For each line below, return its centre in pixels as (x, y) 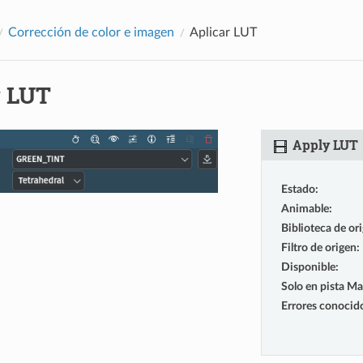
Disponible (308, 267)
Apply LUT (323, 144)
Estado (298, 189)
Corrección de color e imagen (91, 32)
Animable (305, 208)
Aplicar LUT (223, 32)
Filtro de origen (318, 247)
